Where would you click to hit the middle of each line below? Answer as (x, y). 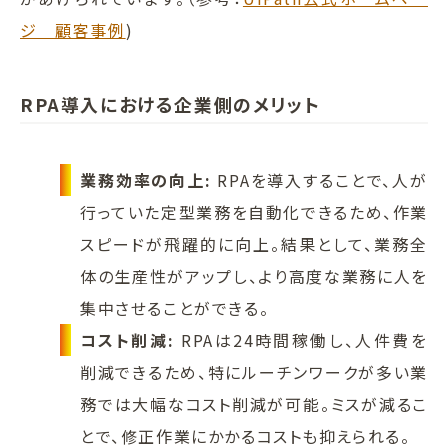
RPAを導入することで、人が (319, 180)
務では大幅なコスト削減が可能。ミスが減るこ (254, 404)
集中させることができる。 (175, 308)
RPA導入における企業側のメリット (170, 104)
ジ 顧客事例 (73, 30)
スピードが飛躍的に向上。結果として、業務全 (254, 244)
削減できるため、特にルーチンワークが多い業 (254, 372)
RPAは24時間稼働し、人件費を (301, 340)
